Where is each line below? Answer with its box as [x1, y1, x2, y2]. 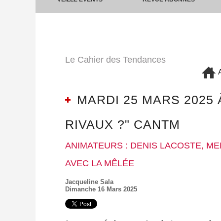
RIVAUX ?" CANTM [65, 117, 180, 132]
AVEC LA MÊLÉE [65, 158, 134, 169]
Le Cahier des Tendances [65, 55, 166, 65]
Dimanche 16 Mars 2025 [65, 185, 137, 193]
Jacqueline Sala [65, 178, 113, 186]
